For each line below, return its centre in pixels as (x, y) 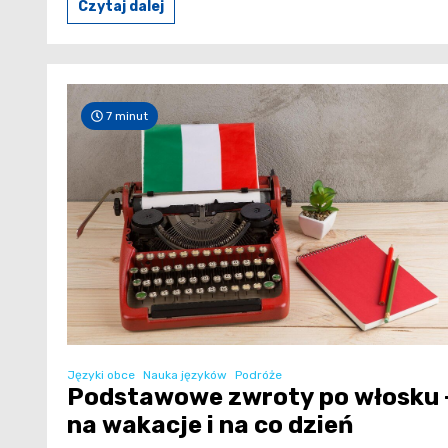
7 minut (125, 116)
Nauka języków (185, 374)
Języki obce (101, 374)
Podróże (258, 374)
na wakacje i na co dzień (210, 424)
